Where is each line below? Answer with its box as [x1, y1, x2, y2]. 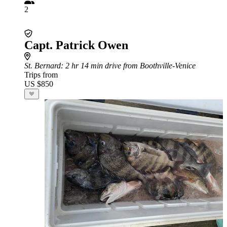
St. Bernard [24, 61, 61, 70]
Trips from [24, 70, 58, 79]
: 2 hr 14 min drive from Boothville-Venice [61, 61, 196, 70]
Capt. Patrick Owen [24, 39, 128, 52]
